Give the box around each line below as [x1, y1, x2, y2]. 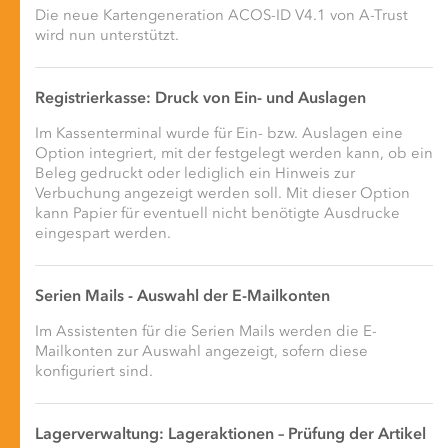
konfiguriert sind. [35, 364, 153, 380]
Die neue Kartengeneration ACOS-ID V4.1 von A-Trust [35, 8, 408, 24]
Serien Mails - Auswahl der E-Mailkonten [35, 288, 330, 305]
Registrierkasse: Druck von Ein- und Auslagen [35, 90, 366, 107]
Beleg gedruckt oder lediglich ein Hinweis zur [35, 166, 355, 182]
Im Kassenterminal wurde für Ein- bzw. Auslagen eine [35, 126, 403, 142]
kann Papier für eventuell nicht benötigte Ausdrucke [35, 206, 400, 222]
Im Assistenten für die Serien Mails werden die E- [35, 324, 377, 340]
